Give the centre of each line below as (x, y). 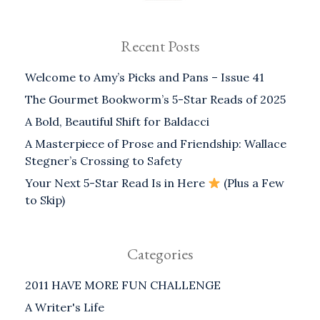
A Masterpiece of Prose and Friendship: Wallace (156, 144)
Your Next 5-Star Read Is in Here (116, 183)
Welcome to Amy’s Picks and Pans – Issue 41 (145, 77)
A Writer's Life (65, 307)
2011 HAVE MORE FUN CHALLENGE (123, 285)
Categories (160, 254)
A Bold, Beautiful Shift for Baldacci (117, 122)
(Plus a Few (253, 183)
